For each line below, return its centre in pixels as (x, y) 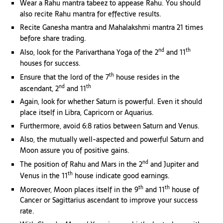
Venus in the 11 (44, 175)
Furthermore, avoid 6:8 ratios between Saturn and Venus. (110, 126)
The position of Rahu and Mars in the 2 (81, 164)
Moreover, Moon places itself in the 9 (79, 189)
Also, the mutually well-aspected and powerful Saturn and (112, 140)
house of (184, 189)
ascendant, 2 (39, 88)
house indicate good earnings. (121, 175)
